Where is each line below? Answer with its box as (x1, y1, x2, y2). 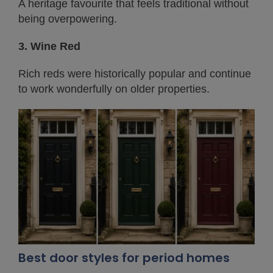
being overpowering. (18, 13, 117, 26)
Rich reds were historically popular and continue (18, 68, 251, 80)
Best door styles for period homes (18, 249, 230, 267)
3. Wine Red (18, 40, 80, 53)
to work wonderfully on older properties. (18, 83, 210, 96)
